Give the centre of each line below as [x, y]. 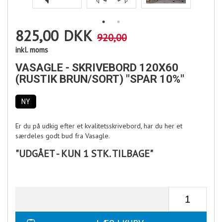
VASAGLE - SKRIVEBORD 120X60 [97, 67]
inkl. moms [32, 50]
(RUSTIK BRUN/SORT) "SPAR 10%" [100, 79]
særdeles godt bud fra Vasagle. [63, 136]
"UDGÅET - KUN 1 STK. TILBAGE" [84, 154]
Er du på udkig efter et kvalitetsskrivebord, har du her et [99, 126]
